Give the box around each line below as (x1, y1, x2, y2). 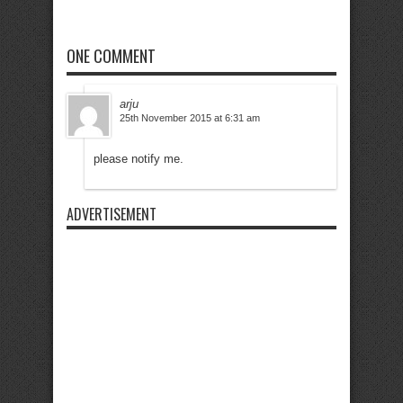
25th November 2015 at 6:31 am (120, 112, 260, 123)
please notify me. (94, 152, 184, 166)
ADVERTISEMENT (67, 203, 157, 225)
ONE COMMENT (67, 44, 156, 67)
